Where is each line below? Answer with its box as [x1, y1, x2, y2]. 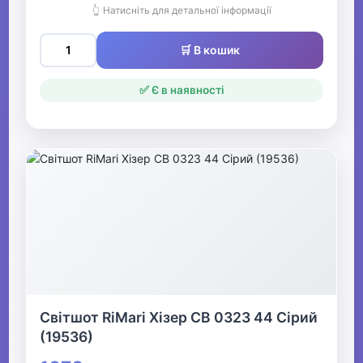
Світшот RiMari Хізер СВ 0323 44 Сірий [40, 309, 318, 327]
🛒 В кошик [180, 43, 240, 58]
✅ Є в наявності [139, 83, 224, 97]
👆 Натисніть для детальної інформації [92, 4, 271, 17]
